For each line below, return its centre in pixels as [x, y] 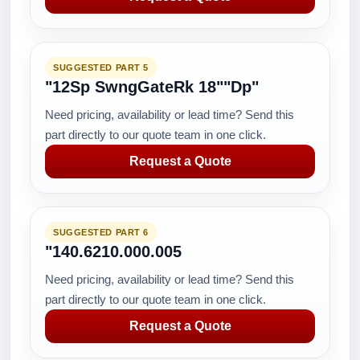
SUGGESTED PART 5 [101, 67]
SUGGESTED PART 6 [101, 232]
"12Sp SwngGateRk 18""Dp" [152, 87]
